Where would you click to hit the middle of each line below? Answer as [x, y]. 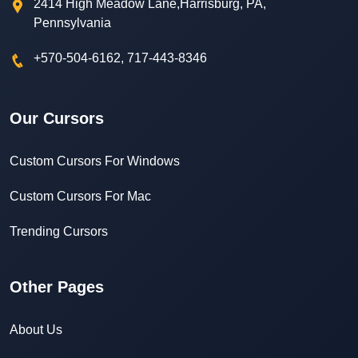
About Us [36, 330]
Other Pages [57, 287]
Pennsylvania [72, 23]
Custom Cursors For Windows [95, 161]
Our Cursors [57, 119]
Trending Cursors [59, 232]
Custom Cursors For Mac [80, 197]
